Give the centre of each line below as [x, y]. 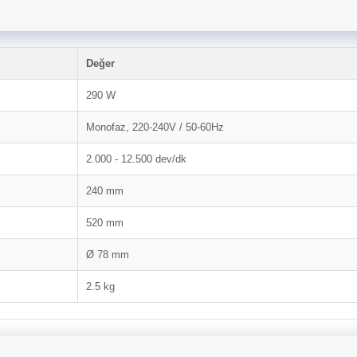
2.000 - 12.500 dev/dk [136, 159]
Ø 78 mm [108, 255]
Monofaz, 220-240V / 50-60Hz [155, 127]
